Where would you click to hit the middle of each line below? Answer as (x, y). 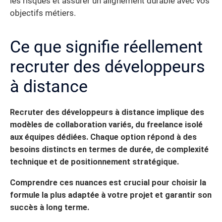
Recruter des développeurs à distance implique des (107, 112)
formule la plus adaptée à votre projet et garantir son (111, 195)
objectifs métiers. (43, 13)
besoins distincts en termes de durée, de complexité (109, 150)
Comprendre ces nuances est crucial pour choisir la (108, 182)
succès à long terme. (50, 207)
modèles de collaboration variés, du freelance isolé (106, 125)
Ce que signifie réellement (106, 47)
